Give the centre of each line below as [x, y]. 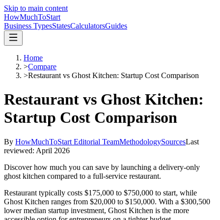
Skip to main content [36, 8]
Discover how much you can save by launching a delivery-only [102, 167]
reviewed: [20, 150]
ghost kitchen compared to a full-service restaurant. [82, 176]
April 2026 [53, 150]
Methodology [140, 141]
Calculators [88, 26]
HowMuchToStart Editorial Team [67, 141]
